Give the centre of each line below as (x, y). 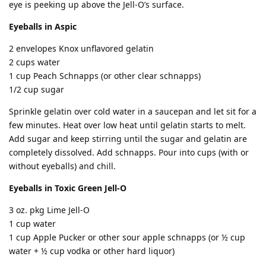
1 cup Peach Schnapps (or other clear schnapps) (105, 76)
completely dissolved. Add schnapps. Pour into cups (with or (129, 152)
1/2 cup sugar (37, 89)
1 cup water (32, 224)
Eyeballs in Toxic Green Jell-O (68, 188)
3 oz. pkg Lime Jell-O (49, 210)
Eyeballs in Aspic (43, 26)
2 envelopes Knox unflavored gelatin (81, 48)
